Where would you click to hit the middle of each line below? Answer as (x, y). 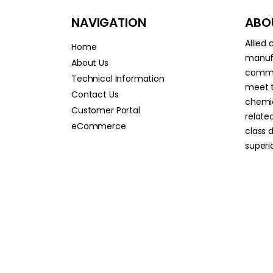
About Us (90, 63)
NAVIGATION (109, 23)
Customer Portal (106, 110)
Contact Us (95, 94)
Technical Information (118, 79)
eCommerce (99, 126)
